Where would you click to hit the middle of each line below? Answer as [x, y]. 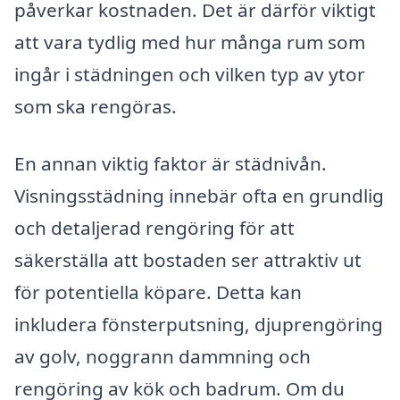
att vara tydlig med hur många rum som [190, 42]
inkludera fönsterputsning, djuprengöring [199, 325]
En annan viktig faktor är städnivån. [171, 164]
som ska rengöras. [96, 107]
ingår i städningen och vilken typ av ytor [190, 75]
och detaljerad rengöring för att [154, 228]
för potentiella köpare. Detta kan [158, 292]
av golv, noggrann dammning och [162, 357]
